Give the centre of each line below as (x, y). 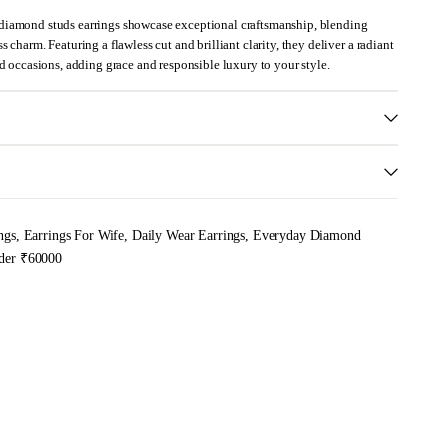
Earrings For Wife (74, 234)
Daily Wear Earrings (188, 234)
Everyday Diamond (306, 234)
